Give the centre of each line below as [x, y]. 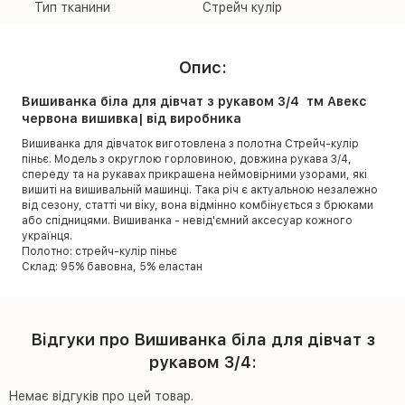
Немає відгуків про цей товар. [101, 396]
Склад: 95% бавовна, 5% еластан [112, 266]
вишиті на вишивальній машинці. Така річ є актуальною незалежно [200, 189]
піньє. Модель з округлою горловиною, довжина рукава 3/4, [187, 159]
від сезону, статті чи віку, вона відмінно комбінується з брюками [198, 205]
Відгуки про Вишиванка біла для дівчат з [202, 339]
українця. [47, 235]
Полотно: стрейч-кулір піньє [99, 251]
